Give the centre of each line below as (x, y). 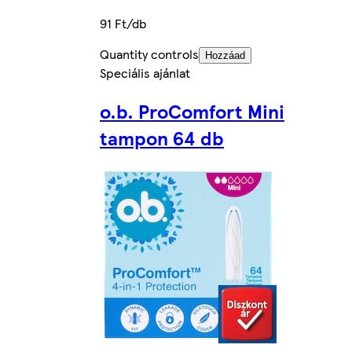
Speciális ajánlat (145, 72)
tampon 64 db (162, 137)
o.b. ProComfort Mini (192, 110)
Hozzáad (225, 55)
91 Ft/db (123, 23)
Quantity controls (149, 53)
